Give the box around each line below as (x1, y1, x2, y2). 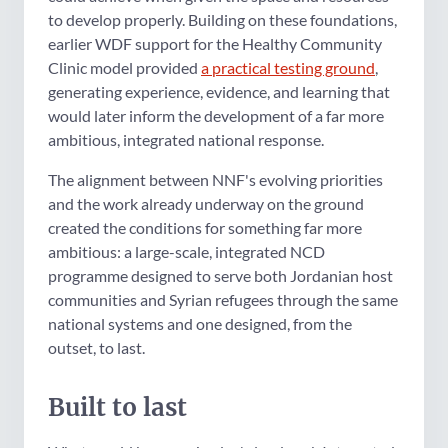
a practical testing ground (201, 57, 375, 77)
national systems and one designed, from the (48, 313, 352, 333)
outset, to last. (48, 337, 145, 357)
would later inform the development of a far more (48, 105, 384, 125)
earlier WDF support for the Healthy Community (48, 33, 382, 53)
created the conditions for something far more (48, 217, 362, 237)
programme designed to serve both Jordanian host (48, 265, 393, 285)
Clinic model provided (48, 57, 201, 77)
